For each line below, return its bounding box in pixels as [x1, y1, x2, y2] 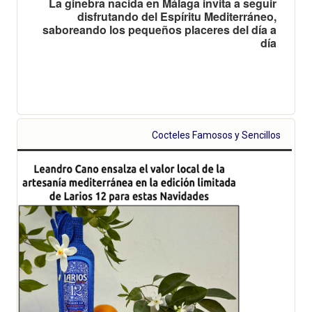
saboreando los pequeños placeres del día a [42, 21, 276, 38]
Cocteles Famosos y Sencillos [152, 129, 281, 141]
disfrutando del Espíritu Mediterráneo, [77, 8, 276, 24]
